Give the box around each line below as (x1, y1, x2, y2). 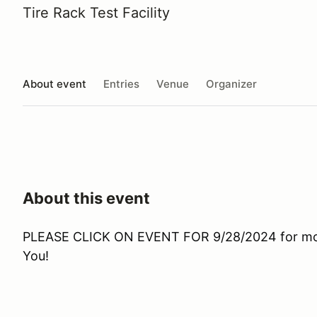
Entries (103, 76, 139, 91)
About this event (23, 189, 150, 207)
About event (23, 76, 86, 91)
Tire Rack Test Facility (23, 4, 170, 21)
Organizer (206, 76, 257, 91)
